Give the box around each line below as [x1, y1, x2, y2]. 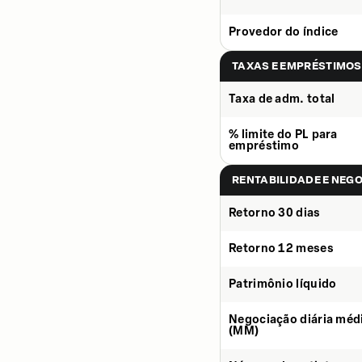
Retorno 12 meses [229, 242, 334, 255]
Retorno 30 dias [229, 206, 321, 220]
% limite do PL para [229, 128, 338, 141]
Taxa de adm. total [229, 92, 335, 106]
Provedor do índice [229, 25, 339, 39]
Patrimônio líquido [229, 277, 337, 291]
